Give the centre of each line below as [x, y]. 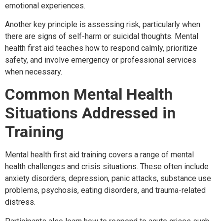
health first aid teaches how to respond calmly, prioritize [101, 48]
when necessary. [34, 72]
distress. [20, 202]
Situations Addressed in [90, 113]
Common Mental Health [89, 94]
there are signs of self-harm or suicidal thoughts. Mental [102, 37]
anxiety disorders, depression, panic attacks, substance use [108, 179]
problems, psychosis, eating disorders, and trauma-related [105, 190]
